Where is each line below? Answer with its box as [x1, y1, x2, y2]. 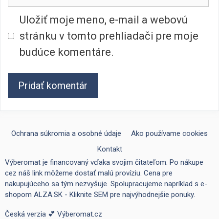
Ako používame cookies [131, 129, 208, 138]
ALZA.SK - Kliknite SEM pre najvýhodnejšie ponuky [34, 190, 194, 199]
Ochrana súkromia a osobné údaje [11, 129, 121, 138]
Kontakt [97, 145, 122, 154]
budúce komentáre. [20, 46, 114, 59]
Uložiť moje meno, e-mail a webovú [20, 14, 188, 26]
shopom [5, 190, 34, 199]
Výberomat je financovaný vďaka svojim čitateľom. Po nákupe [5, 158, 203, 167]
